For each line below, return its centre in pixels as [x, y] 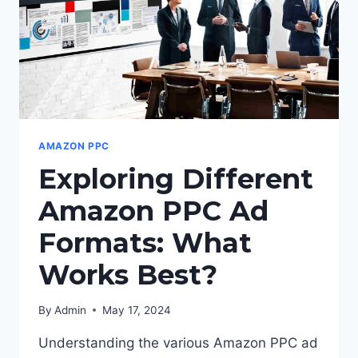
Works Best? [128, 275]
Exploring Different [176, 179]
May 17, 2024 [137, 310]
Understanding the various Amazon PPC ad [178, 342]
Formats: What [145, 243]
